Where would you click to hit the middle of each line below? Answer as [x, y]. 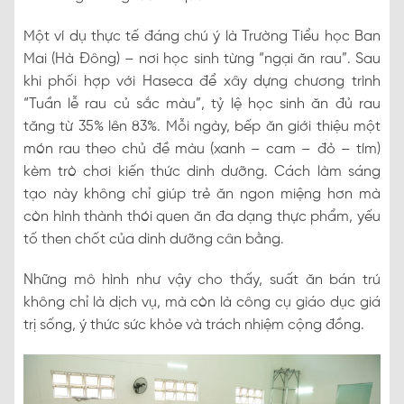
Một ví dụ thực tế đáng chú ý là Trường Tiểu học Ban [202, 36]
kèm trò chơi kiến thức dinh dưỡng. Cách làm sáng [202, 171]
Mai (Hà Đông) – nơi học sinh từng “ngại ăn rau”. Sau [202, 59]
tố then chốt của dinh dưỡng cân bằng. [154, 239]
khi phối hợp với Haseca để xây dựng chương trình [202, 81]
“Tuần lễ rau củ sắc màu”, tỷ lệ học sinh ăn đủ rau [202, 104]
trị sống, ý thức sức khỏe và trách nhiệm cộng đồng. [194, 325]
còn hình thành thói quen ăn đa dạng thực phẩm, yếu [202, 216]
